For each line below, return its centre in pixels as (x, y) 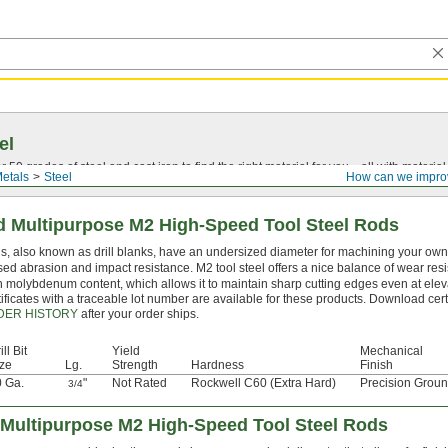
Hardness (217, 365)
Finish (376, 365)
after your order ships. (138, 314)
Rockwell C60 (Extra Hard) (263, 383)
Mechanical (391, 351)
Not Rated (139, 383)
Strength (135, 365)
